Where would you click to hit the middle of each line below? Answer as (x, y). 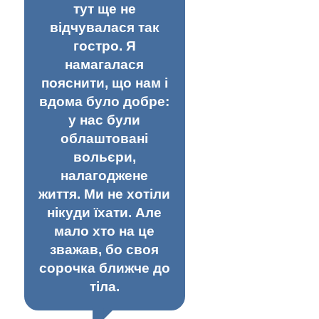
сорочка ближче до (104, 268)
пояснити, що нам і (104, 83)
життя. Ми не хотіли (105, 194)
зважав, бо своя (105, 249)
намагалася (105, 64)
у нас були (105, 120)
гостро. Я (104, 46)
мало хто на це (105, 231)
